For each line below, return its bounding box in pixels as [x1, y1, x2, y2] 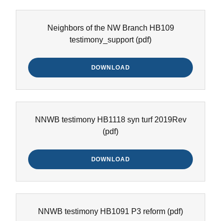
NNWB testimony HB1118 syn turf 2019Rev [35, 115, 186, 124]
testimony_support [70, 36, 134, 44]
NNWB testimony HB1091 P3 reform [38, 207, 165, 216]
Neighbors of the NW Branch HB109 [47, 24, 174, 32]
